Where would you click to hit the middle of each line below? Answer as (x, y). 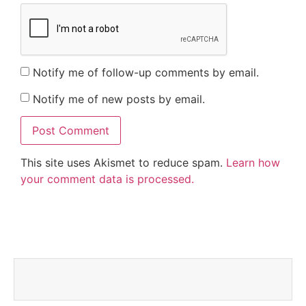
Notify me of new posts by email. (119, 99)
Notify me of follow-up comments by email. (146, 73)
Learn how (253, 163)
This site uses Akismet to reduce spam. (123, 163)
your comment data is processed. (107, 179)
